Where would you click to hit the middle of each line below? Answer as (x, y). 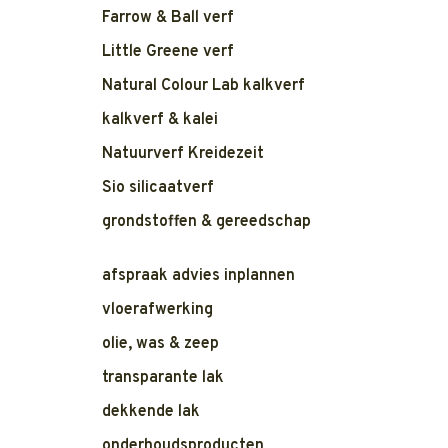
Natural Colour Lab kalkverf (203, 86)
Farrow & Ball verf (168, 18)
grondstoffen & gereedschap (206, 222)
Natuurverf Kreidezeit (183, 154)
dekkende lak (151, 412)
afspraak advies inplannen (198, 276)
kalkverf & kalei (160, 120)
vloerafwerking (157, 310)
